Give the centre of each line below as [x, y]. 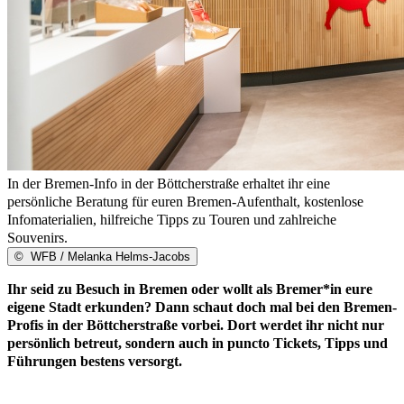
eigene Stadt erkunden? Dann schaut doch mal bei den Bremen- [202, 308]
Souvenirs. [37, 238]
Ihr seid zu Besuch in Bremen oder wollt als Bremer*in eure [190, 289]
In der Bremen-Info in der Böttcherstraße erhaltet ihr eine [169, 184]
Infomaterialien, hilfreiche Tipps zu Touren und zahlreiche [172, 220]
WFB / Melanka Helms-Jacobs [109, 257]
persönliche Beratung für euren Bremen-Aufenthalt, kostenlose [185, 202]
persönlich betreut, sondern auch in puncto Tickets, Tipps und [197, 344]
